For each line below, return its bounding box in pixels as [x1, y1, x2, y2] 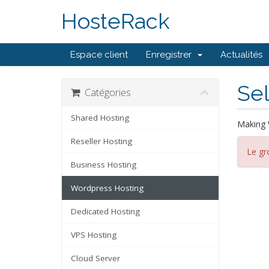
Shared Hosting [71, 112, 129, 123]
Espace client [70, 49, 128, 60]
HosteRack [61, 8, 170, 34]
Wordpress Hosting [71, 183, 144, 193]
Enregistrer [146, 49, 196, 60]
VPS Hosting [71, 229, 116, 240]
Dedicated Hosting [71, 206, 140, 217]
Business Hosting [71, 159, 136, 170]
